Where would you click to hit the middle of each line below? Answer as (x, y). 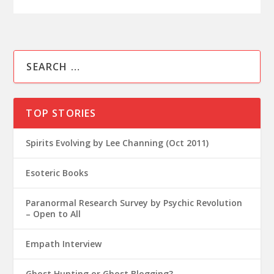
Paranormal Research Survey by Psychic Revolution (134, 203)
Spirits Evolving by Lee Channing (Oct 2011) (117, 143)
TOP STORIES (61, 113)
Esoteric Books (57, 173)
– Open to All (54, 214)
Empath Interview (64, 244)
